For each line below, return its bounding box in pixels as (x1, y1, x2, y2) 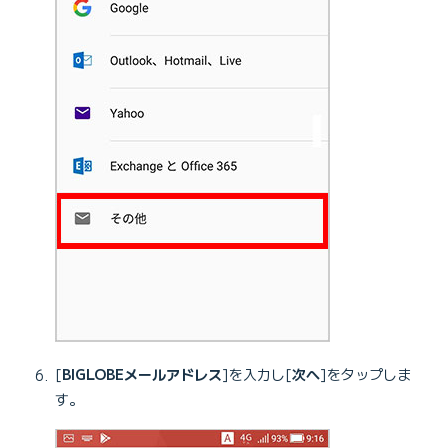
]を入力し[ (222, 364, 292, 385)
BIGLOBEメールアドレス (62, 364, 222, 385)
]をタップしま (320, 364, 411, 385)
